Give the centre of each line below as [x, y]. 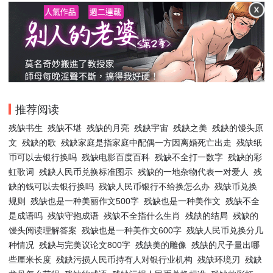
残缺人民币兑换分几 [225, 230]
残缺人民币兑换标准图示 [86, 172]
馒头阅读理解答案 [43, 230]
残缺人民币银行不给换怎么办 [154, 186]
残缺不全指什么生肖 [142, 215]
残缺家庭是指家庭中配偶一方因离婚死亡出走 [146, 142]
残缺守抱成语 [73, 215]
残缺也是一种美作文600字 [132, 230]
